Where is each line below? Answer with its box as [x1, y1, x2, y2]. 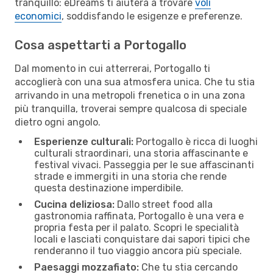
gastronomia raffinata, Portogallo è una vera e [34, 210, 244, 222]
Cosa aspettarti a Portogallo [15, 37, 186, 52]
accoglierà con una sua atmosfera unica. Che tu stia [15, 76, 255, 88]
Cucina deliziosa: [34, 198, 115, 210]
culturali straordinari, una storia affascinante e [34, 147, 248, 159]
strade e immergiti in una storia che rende [34, 170, 227, 182]
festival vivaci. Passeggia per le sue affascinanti [34, 158, 254, 171]
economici [15, 10, 62, 22]
